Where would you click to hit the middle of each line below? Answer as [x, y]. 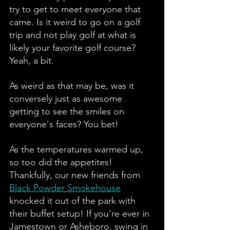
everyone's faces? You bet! [64, 124]
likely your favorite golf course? [74, 47]
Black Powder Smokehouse [65, 188]
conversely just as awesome [67, 98]
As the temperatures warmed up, [78, 149]
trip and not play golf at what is [74, 35]
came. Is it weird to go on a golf [76, 22]
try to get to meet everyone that [76, 9]
